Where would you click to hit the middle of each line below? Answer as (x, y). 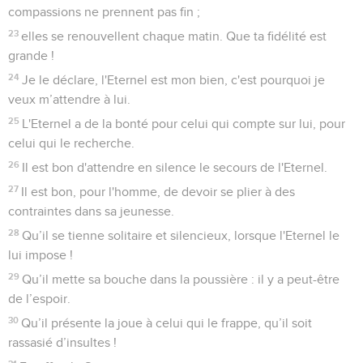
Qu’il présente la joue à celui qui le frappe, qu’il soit (167, 324)
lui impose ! (41, 256)
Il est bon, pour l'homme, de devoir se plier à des (158, 192)
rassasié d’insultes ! (62, 343)
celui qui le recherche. (71, 144)
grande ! (31, 56)
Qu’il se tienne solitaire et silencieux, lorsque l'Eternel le (181, 236)
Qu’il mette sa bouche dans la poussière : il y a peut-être (181, 280)
